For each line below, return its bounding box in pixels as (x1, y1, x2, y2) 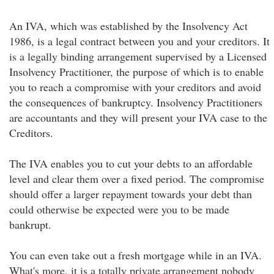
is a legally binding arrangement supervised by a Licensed (9, 49, 267, 64)
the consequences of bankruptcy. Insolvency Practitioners (9, 95, 262, 109)
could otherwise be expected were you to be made (9, 202, 229, 217)
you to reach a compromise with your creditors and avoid (9, 80, 261, 94)
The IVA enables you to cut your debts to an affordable (9, 156, 253, 171)
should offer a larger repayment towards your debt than (9, 187, 252, 201)
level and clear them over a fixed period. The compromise (9, 171, 264, 186)
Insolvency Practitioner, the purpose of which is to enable (9, 64, 264, 79)
